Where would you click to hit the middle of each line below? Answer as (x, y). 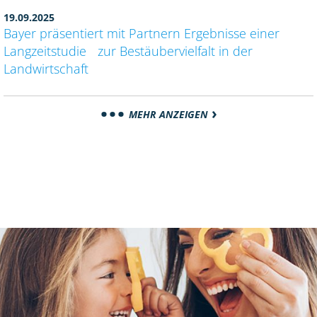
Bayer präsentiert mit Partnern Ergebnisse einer (142, 34)
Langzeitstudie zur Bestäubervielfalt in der (128, 51)
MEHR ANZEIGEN (168, 115)
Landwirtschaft (46, 69)
